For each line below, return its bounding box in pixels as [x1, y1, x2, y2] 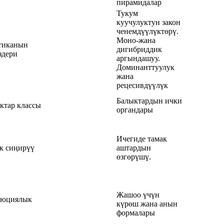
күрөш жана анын [116, 199, 177, 208]
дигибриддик [116, 44, 162, 53]
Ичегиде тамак [116, 134, 167, 143]
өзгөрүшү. [116, 152, 151, 161]
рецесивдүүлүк [116, 80, 168, 89]
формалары [116, 208, 155, 217]
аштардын [116, 143, 151, 152]
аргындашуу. [116, 53, 160, 62]
